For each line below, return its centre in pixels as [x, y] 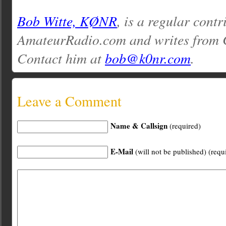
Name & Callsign [139, 126]
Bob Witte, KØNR [67, 21]
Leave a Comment [69, 101]
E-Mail [122, 151]
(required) [184, 126]
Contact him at [61, 58]
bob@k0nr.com [148, 58]
